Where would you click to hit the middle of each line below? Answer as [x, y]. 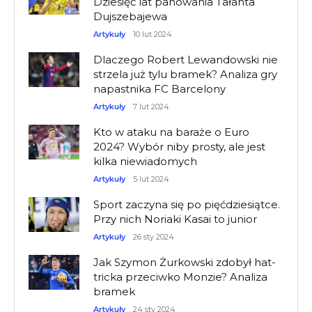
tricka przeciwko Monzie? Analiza [181, 277]
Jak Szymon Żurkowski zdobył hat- [185, 263]
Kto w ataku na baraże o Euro [172, 132]
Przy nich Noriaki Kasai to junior [175, 219]
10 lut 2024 [153, 34]
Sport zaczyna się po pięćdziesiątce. [187, 205]
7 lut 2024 [151, 107]
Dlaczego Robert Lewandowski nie [186, 60]
